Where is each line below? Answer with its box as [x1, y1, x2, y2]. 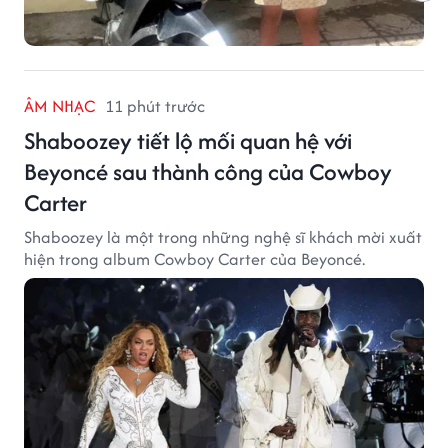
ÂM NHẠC [24, 93, 95, 118]
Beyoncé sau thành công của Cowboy [24, 154, 392, 188]
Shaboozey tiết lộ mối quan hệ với [24, 123, 352, 157]
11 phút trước [105, 93, 205, 118]
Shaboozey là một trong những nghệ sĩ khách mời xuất [24, 224, 422, 249]
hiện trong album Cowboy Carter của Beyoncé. [24, 246, 365, 271]
